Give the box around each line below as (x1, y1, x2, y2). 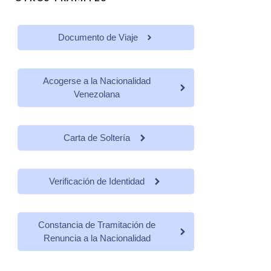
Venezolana (74, 88, 120, 99)
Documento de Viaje (58, 31, 138, 42)
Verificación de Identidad (49, 175, 145, 186)
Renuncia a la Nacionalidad (43, 232, 151, 243)
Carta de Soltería (64, 132, 130, 143)
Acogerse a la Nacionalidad (43, 75, 151, 86)
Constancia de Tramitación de (38, 219, 155, 230)
